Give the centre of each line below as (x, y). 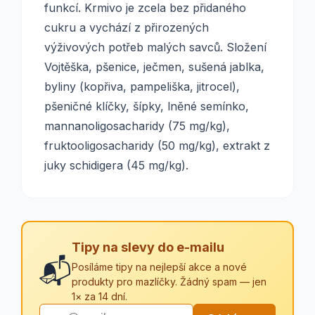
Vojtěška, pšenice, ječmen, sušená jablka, (154, 67)
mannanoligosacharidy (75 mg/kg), (137, 126)
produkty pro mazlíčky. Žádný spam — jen (169, 282)
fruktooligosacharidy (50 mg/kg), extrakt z (157, 146)
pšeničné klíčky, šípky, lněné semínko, (147, 106)
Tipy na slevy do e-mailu (148, 247)
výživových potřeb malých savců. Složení (157, 47)
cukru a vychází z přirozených (127, 27)
